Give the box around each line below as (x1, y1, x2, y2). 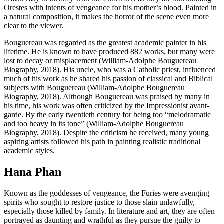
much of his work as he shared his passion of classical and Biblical (4, 74, 213, 83)
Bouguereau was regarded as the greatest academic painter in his (4, 38, 206, 47)
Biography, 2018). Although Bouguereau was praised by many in (4, 92, 210, 101)
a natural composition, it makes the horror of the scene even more (4, 12, 209, 21)
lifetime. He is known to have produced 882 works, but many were (4, 47, 215, 56)
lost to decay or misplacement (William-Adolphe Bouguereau (4, 56, 196, 65)
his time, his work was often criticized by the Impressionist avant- (4, 101, 209, 110)
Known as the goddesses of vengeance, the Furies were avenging (4, 189, 209, 198)
